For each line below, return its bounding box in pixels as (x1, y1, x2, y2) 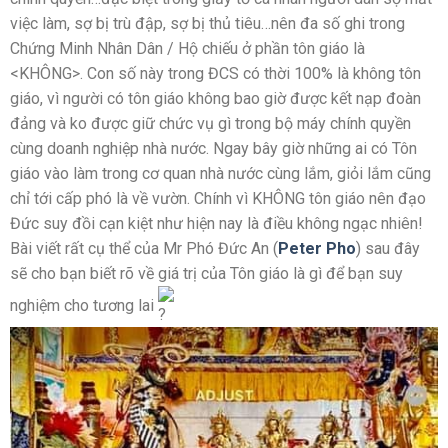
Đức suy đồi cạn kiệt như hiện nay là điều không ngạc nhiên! (10, 214, 423, 234)
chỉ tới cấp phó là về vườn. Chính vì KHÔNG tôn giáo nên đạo (10, 189, 426, 209)
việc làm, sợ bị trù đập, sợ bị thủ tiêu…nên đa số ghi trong (10, 14, 405, 34)
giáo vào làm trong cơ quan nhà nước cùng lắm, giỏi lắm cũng (10, 164, 431, 184)
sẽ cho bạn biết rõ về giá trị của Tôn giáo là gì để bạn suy (10, 264, 403, 284)
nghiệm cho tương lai (10, 296, 158, 316)
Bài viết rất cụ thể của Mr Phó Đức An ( (10, 239, 278, 259)
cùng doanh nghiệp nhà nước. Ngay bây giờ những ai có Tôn (10, 139, 417, 159)
